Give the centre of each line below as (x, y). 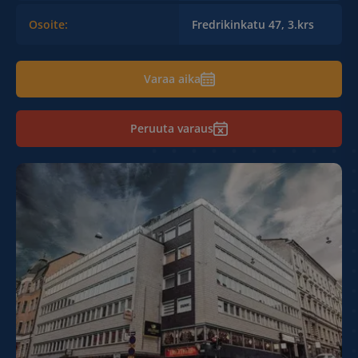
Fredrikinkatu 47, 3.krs (253, 24)
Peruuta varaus (172, 128)
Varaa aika (172, 79)
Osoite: (48, 24)
